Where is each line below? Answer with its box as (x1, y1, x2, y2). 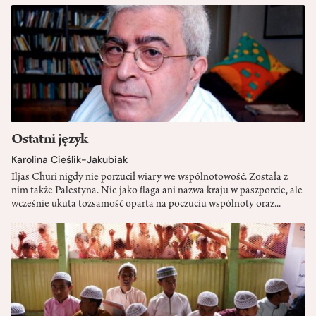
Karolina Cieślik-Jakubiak (11, 152, 128, 166)
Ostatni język (11, 132, 88, 148)
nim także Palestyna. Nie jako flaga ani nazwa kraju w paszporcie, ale (11, 185, 303, 197)
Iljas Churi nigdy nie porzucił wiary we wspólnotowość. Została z (11, 171, 288, 183)
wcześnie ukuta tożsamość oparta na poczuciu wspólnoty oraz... (11, 198, 281, 210)
